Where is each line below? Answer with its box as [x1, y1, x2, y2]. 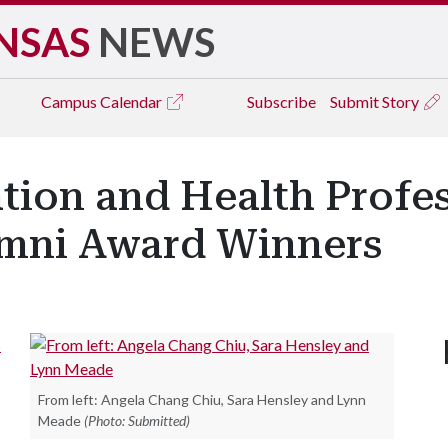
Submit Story [330, 92, 422, 111]
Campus [41, 92, 100, 111]
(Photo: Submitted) [84, 412, 190, 429]
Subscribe [247, 92, 316, 111]
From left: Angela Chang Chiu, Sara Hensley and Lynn [38, 391, 366, 408]
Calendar [100, 92, 165, 111]
